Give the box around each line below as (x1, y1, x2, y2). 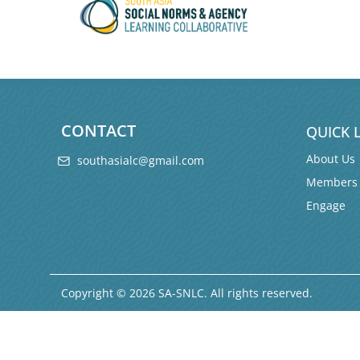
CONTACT (61, 120, 136, 142)
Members (306, 174, 358, 190)
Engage (306, 198, 346, 214)
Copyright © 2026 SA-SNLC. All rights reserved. (61, 285, 313, 301)
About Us (306, 151, 355, 167)
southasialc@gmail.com (77, 153, 204, 169)
